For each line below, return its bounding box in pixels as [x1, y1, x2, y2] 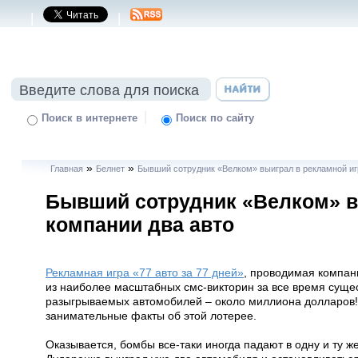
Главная [50, 164, 83, 173]
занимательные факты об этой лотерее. [46, 309, 257, 322]
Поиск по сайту [175, 113, 254, 124]
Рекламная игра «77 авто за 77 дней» [46, 266, 244, 279]
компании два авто [46, 213, 234, 236]
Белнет [95, 164, 125, 173]
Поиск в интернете [41, 113, 137, 124]
